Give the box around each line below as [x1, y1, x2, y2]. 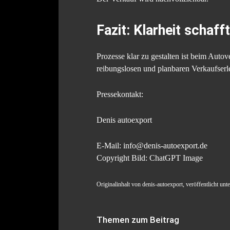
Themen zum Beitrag [97, 215, 179, 225]
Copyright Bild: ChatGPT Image [97, 154, 203, 163]
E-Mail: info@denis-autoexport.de [97, 141, 207, 150]
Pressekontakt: [97, 90, 143, 99]
